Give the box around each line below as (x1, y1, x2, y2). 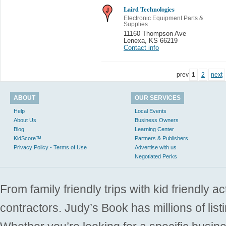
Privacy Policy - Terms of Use (14, 144, 87, 150)
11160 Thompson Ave (124, 30, 186, 37)
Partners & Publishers (135, 135, 188, 141)
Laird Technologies (124, 4, 175, 14)
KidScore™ (14, 135, 41, 141)
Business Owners (135, 117, 179, 123)
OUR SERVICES (135, 94, 181, 101)
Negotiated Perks (135, 153, 177, 159)
